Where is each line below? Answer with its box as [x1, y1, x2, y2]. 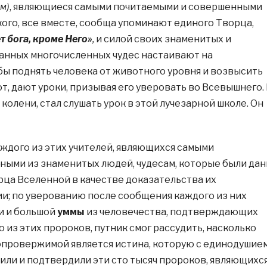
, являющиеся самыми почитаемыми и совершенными [9, 1, 262, 13]
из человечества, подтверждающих [84, 206, 258, 218]
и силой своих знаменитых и [94, 33, 231, 45]
